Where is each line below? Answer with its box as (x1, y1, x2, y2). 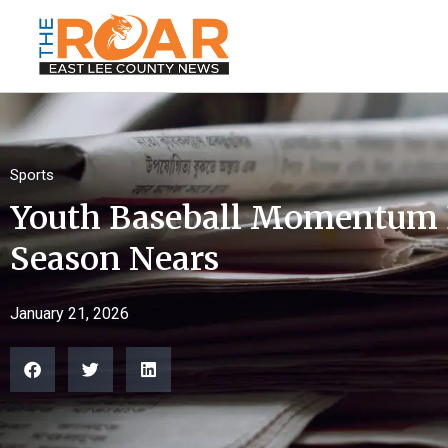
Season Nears (10, 239, 219, 279)
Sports (10, 166, 54, 184)
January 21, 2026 (10, 304, 129, 323)
